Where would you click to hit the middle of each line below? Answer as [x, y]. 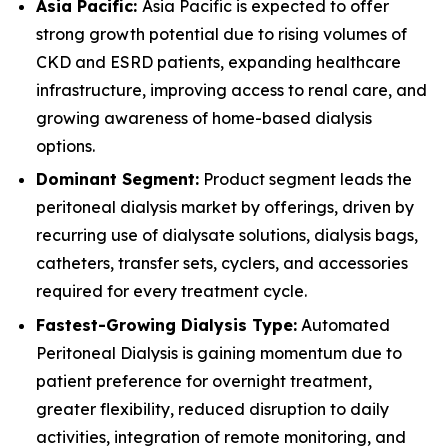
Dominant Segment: [117, 179]
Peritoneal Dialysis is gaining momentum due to [219, 352]
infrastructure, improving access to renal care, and [231, 89]
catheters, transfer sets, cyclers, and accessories [222, 263]
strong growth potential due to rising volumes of [221, 33]
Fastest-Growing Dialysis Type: [166, 324]
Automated [343, 324]
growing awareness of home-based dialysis [204, 117]
